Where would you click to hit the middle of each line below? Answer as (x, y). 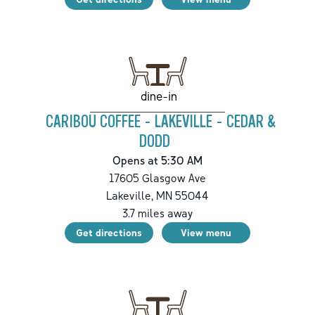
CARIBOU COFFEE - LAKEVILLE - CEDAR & (160, 122)
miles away (164, 213)
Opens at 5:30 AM (157, 160)
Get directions (109, 232)
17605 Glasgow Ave (157, 178)
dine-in (159, 96)
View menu (206, 232)
